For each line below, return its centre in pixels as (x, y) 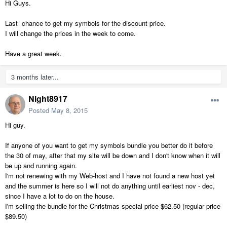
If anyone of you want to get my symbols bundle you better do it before (109, 145)
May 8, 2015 (69, 110)
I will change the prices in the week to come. (70, 33)
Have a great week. (33, 54)
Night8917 (48, 99)
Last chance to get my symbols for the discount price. (85, 23)
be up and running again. (41, 166)
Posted (40, 110)
